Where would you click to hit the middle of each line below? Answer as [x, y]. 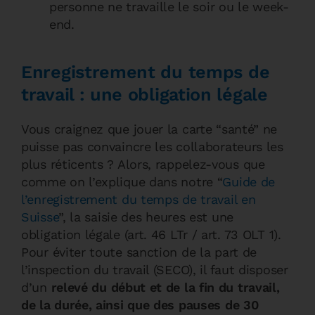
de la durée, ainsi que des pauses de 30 [140, 305]
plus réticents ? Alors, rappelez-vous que [143, 164]
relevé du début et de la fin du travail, [165, 287]
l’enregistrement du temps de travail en [139, 199]
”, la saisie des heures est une [146, 217]
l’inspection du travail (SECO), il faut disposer [155, 270]
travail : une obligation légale [144, 95]
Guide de [249, 182]
